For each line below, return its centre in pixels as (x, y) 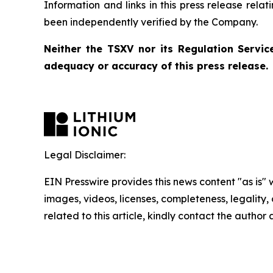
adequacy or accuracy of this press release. (156, 66)
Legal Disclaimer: (85, 155)
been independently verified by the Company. (151, 22)
